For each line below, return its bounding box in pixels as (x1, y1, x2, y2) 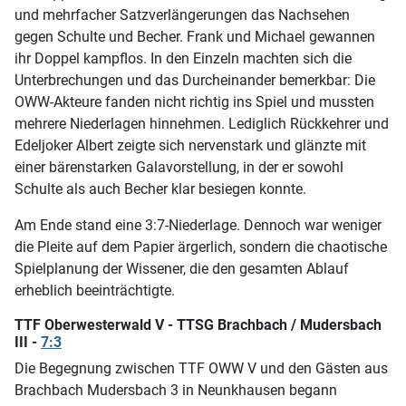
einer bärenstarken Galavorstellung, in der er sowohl (14, 159, 343, 177)
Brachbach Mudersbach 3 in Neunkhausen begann (14, 382, 337, 400)
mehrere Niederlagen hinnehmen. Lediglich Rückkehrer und (14, 115, 389, 133)
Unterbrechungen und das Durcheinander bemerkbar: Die (14, 72, 375, 90)
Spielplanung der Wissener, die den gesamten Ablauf (14, 260, 349, 278)
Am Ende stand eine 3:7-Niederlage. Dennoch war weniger (14, 217, 382, 235)
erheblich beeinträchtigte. (14, 282, 175, 300)
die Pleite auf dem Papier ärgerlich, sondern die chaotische (14, 238, 387, 256)
